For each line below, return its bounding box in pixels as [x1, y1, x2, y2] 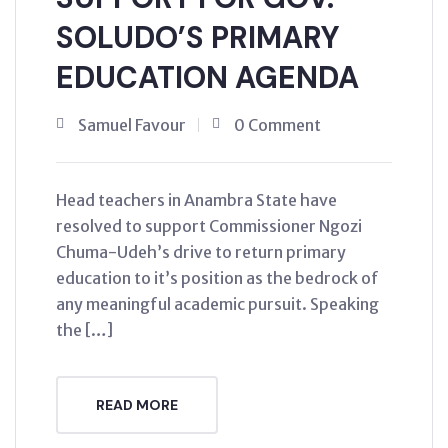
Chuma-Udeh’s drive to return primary [56, 241, 346, 262]
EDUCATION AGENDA [56, 57, 359, 97]
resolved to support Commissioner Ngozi [56, 215, 362, 236]
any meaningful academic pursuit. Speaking [56, 293, 379, 314]
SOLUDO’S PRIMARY [56, 17, 340, 57]
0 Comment [234, 114, 321, 135]
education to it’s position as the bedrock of [56, 267, 379, 288]
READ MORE [96, 395, 178, 414]
